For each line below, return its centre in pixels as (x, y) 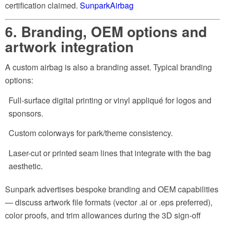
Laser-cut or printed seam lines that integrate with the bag (110, 153)
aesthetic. (26, 166)
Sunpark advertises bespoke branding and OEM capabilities (112, 189)
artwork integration (69, 46)
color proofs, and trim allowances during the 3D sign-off (103, 215)
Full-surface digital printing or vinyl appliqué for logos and (110, 100)
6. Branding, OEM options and (106, 31)
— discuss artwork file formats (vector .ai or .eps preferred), (109, 202)
